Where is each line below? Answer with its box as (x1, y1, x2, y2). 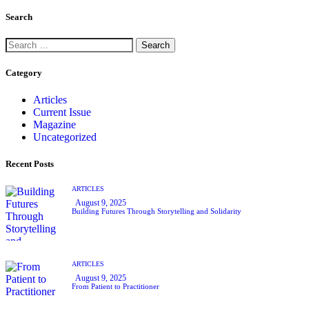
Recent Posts (6, 159, 54, 170)
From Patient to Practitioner (72, 282, 159, 291)
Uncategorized (33, 131, 97, 143)
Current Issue (33, 106, 91, 119)
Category (6, 68, 42, 79)
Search (6, 11, 32, 22)
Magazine (33, 119, 76, 131)
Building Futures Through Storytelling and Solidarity (72, 206, 241, 215)
